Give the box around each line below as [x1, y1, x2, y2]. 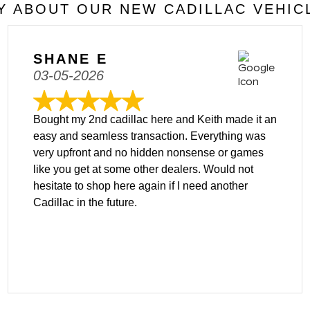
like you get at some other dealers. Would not [33, 163, 253, 175]
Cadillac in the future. [33, 197, 137, 208]
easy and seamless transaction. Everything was [33, 130, 266, 142]
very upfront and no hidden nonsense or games [33, 147, 264, 158]
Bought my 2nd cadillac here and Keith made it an [33, 113, 277, 125]
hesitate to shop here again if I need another [33, 180, 248, 192]
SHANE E [33, 51, 108, 66]
